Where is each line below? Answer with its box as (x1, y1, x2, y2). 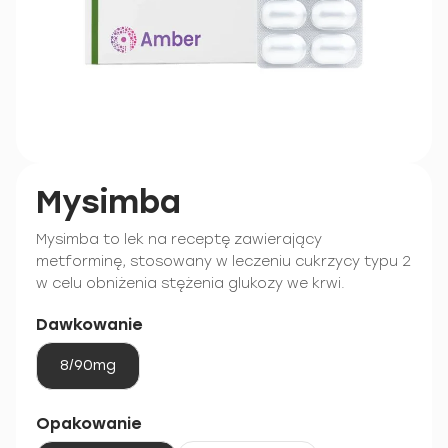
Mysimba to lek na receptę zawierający (36, 231, 322, 248)
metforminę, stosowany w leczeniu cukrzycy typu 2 (36, 253, 411, 270)
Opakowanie (36, 414, 141, 433)
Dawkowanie (36, 315, 142, 334)
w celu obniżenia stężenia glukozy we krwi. (36, 275, 345, 292)
